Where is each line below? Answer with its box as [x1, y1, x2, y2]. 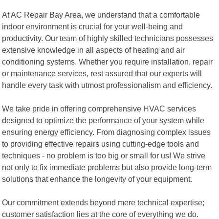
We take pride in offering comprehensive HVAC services [2, 104, 197, 113]
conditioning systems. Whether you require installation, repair [2, 57, 213, 66]
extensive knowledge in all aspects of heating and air [2, 45, 185, 54]
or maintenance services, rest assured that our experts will [2, 68, 202, 78]
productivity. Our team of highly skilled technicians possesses [2, 33, 214, 43]
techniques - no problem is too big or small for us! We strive [2, 151, 206, 160]
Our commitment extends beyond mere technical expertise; [2, 197, 205, 207]
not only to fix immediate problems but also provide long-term [2, 162, 212, 172]
